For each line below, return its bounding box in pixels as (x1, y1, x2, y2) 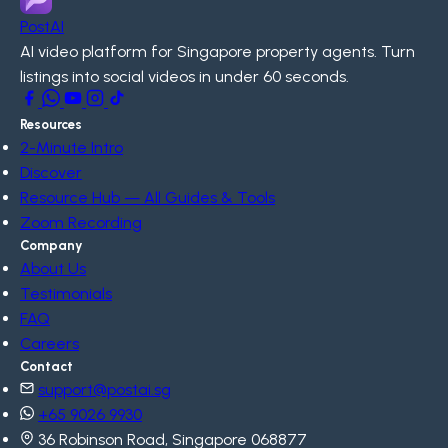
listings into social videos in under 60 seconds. (20, 67, 349, 87)
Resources (20, 116, 82, 133)
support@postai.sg (38, 380, 171, 400)
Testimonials (20, 284, 112, 304)
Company (20, 237, 83, 254)
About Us (20, 259, 86, 279)
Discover (20, 163, 82, 183)
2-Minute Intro (20, 138, 123, 158)
